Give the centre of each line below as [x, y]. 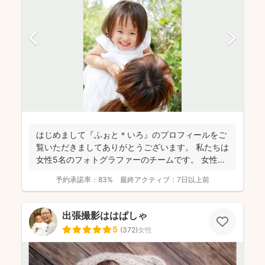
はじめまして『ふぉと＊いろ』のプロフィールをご [131, 134]
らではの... [56, 172]
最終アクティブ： [148, 179]
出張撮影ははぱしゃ [105, 215]
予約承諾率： [77, 179]
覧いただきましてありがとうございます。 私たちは [132, 147]
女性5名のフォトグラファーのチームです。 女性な [131, 159]
